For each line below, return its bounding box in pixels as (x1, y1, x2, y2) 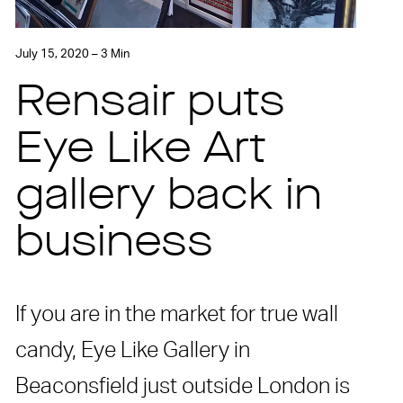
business (15, 222, 214, 266)
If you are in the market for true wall (15, 303, 339, 326)
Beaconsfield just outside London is (15, 375, 351, 398)
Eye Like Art (15, 129, 267, 173)
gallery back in (15, 175, 323, 219)
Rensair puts (15, 82, 286, 126)
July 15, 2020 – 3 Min (15, 48, 130, 60)
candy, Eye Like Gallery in (15, 339, 251, 362)
